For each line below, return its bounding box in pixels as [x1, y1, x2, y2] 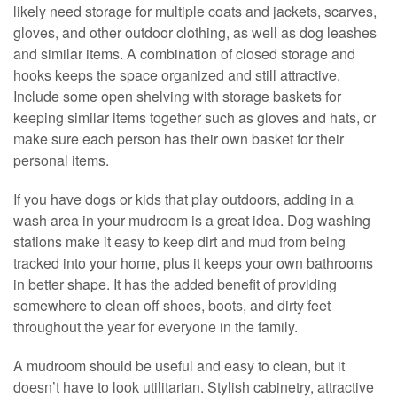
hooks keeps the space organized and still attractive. [13, 65, 340, 86]
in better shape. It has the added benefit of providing [13, 274, 337, 295]
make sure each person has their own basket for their [13, 128, 344, 150]
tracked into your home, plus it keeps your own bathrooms [13, 253, 373, 274]
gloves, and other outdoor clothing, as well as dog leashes [13, 22, 377, 43]
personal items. [13, 150, 109, 171]
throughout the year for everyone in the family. [13, 316, 298, 338]
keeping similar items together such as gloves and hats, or [13, 107, 376, 128]
